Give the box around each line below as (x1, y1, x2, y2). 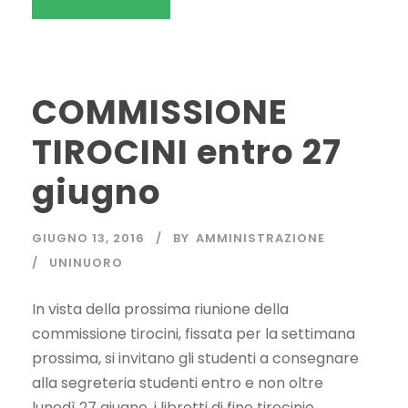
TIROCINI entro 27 (32, 128, 342, 177)
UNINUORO (49, 254, 123, 272)
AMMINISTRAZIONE (196, 229, 325, 248)
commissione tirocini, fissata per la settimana (32, 323, 355, 345)
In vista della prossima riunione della (32, 299, 289, 321)
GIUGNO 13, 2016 (32, 229, 145, 248)
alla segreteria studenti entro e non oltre (32, 372, 323, 394)
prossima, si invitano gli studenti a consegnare (32, 348, 359, 370)
